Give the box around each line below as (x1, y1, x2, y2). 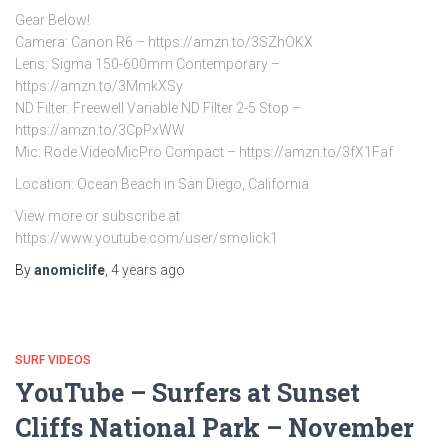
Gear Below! (15, 12, 90, 28)
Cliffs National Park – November (15, 411, 414, 444)
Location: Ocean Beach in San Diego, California (15, 176, 309, 192)
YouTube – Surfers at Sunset (15, 376, 360, 409)
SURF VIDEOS (15, 353, 91, 367)
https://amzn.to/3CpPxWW (15, 122, 185, 138)
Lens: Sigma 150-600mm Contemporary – (15, 56, 280, 72)
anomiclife (34, 262, 105, 278)
